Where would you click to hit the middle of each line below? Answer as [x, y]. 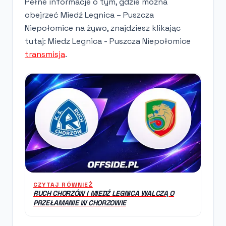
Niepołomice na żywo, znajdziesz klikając [103, 28]
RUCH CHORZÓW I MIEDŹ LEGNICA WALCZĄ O [104, 193]
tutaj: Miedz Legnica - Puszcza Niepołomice [108, 41]
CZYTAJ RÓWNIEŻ [63, 184]
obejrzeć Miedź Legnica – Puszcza [89, 15]
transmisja [45, 54]
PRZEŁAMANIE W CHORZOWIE [80, 203]
